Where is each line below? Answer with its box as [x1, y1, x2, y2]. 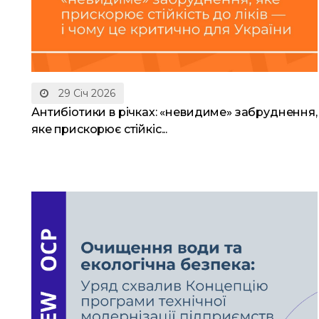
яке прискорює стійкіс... [31, 122, 168, 137]
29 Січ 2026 [56, 87, 115, 100]
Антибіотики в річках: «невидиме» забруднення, [31, 105, 318, 120]
